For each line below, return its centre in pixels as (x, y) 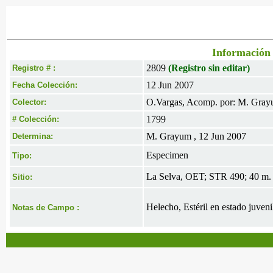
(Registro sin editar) (209, 68)
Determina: (33, 136)
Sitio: (22, 177)
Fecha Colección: (45, 85)
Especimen (167, 155)
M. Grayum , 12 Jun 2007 (196, 136)
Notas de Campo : (46, 207)
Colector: (29, 102)
